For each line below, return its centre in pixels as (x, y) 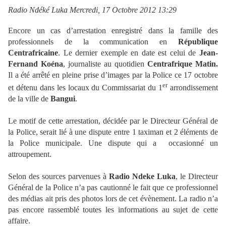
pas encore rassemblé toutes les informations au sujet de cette (113, 210)
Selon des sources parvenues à (59, 177)
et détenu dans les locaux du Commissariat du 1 (86, 88)
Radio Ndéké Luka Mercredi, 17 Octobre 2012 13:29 (92, 10)
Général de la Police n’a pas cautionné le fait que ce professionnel (113, 188)
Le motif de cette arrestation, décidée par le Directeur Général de (113, 121)
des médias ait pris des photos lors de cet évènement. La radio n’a (113, 199)
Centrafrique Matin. (183, 64)
